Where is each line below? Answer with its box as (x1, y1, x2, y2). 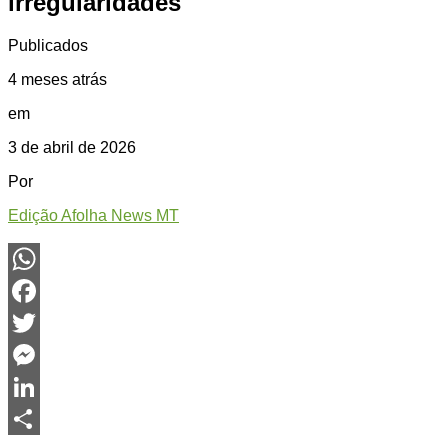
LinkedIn (8, 410, 69, 428)
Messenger (8, 378, 87, 396)
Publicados (8, 37, 88, 55)
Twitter (8, 346, 55, 364)
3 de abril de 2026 (8, 139, 136, 157)
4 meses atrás (8, 71, 107, 89)
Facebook (8, 314, 79, 332)
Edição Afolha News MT (8, 207, 179, 225)
